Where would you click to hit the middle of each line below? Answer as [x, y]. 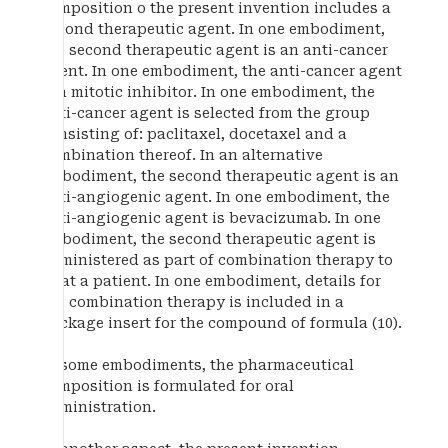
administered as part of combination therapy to [217, 260]
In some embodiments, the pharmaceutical [197, 365]
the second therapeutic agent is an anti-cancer [214, 50]
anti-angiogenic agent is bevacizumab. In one [211, 218]
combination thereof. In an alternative [182, 155]
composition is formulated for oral [167, 386]
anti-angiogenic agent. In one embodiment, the [215, 197]
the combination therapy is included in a [192, 302]
